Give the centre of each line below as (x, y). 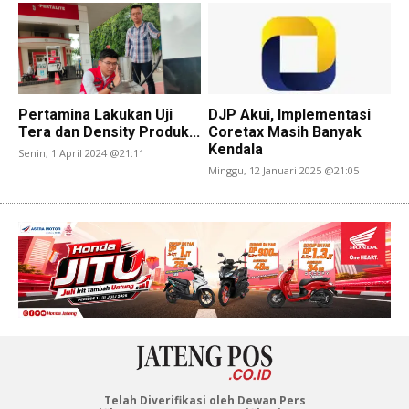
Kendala (236, 150)
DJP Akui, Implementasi (290, 115)
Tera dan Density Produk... (110, 132)
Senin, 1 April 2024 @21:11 (82, 153)
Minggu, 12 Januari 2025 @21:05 (284, 171)
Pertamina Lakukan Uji (96, 115)
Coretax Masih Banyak (285, 132)
